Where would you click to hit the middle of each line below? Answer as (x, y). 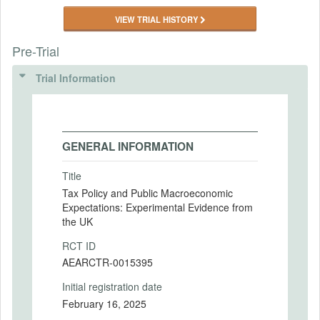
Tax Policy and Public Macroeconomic (147, 192)
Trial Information (76, 78)
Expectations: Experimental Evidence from (157, 207)
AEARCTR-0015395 (107, 262)
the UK (77, 221)
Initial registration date (112, 286)
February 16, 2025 (104, 303)
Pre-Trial (36, 51)
